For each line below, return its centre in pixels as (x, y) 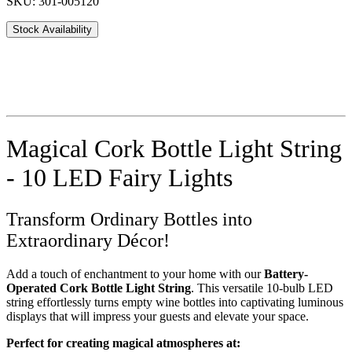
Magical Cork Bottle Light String (174, 148)
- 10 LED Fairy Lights (119, 177)
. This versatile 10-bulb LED (262, 288)
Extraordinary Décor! (88, 241)
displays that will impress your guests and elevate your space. (158, 317)
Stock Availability (52, 29)
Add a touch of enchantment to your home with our (135, 274)
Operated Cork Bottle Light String (99, 288)
